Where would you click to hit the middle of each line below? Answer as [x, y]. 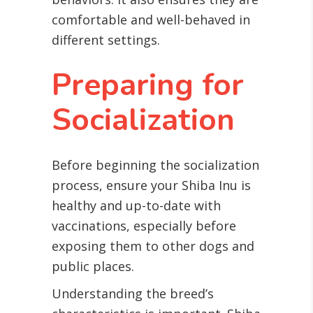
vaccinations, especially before [144, 226]
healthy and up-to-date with [136, 206]
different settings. [106, 40]
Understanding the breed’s [133, 294]
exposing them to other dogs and [153, 246]
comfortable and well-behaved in [151, 20]
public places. [93, 267]
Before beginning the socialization [155, 165]
